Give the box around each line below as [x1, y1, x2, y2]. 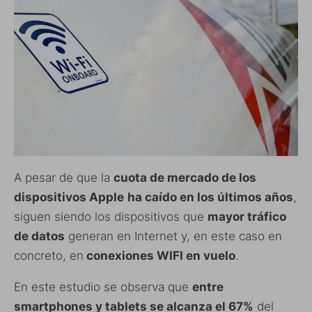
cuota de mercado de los [114, 171, 256, 185]
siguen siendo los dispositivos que [14, 210, 208, 224]
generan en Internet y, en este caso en [65, 229, 282, 244]
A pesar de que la [14, 171, 114, 185]
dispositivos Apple [14, 190, 124, 205]
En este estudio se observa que [14, 280, 192, 295]
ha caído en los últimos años [127, 190, 293, 205]
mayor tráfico [208, 210, 286, 224]
